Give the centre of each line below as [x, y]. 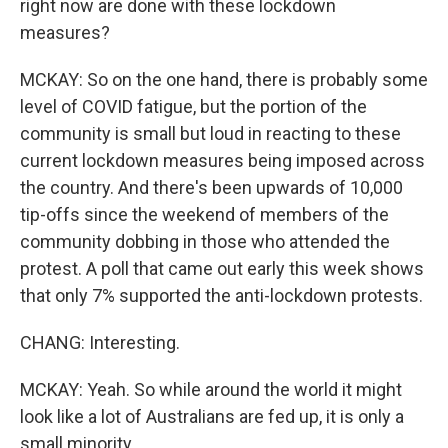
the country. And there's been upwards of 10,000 [211, 187]
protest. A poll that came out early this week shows [222, 268]
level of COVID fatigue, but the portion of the [193, 106]
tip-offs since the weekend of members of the [204, 214]
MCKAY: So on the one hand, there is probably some [224, 79]
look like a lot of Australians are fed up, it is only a [212, 416]
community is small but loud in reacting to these [210, 133]
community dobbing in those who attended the [205, 241]
